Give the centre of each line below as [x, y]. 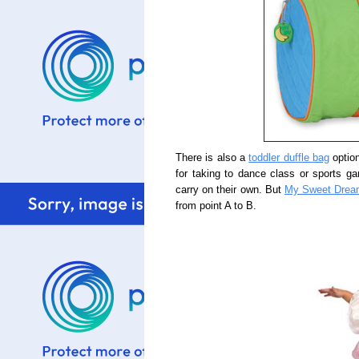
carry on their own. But [230, 190]
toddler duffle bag [289, 158]
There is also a [212, 158]
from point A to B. [216, 206]
